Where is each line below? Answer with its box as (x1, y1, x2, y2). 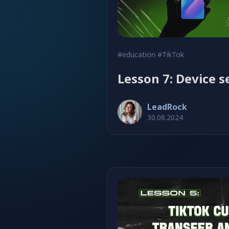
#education (118, 50, 155, 59)
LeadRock (147, 101, 187, 112)
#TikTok (157, 50, 184, 59)
